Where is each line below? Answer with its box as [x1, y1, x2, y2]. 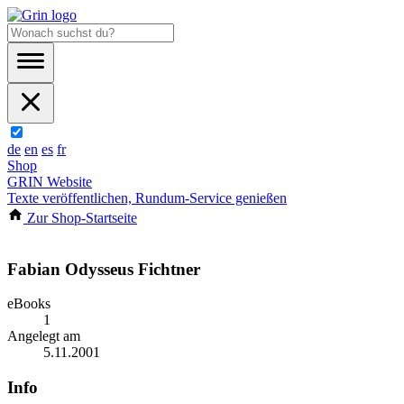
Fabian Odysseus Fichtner [7, 259, 200, 279]
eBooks [7, 296, 50, 312]
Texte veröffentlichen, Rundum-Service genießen [7, 190, 287, 206]
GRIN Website [7, 174, 92, 189]
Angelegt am [7, 328, 80, 344]
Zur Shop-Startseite [23, 210, 137, 225]
